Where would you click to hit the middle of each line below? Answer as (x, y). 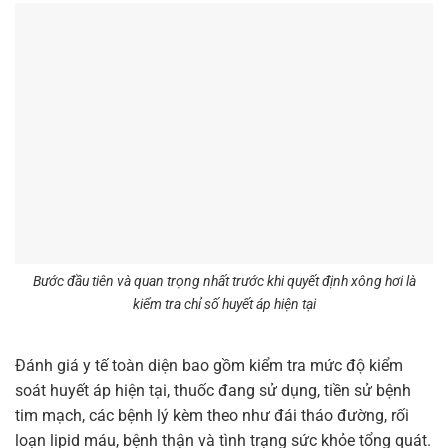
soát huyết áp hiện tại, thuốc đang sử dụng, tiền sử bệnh (213, 391)
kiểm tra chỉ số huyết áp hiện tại (224, 304)
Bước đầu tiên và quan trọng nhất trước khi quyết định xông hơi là (224, 281)
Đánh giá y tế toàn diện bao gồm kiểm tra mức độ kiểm (209, 366)
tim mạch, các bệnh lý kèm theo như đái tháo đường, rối (212, 416)
